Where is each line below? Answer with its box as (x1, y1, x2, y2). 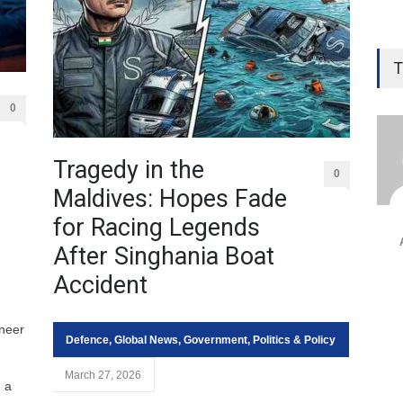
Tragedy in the (53, 156, 204, 184)
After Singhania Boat (53, 242, 274, 271)
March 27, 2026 (65, 369, 141, 381)
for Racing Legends (53, 213, 260, 242)
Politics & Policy (253, 334, 336, 346)
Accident (53, 271, 148, 300)
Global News (114, 334, 178, 346)
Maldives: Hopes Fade (53, 184, 287, 213)
